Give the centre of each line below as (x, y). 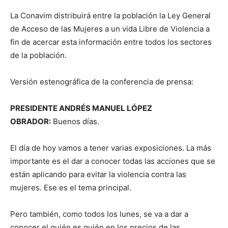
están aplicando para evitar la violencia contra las (98, 175)
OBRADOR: (31, 122)
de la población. (38, 55)
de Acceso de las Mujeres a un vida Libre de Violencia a (110, 29)
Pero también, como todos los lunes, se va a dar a (99, 214)
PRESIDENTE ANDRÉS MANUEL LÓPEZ (81, 108)
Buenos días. (75, 122)
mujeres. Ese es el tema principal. (71, 188)
